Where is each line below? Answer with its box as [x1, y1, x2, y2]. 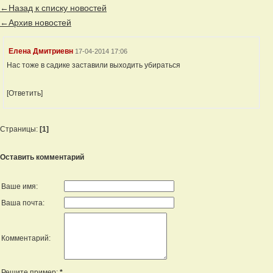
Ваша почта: [1, 199, 44, 207]
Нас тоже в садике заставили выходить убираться [7, 61, 180, 69]
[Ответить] [7, 89, 43, 97]
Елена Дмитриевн [9, 47, 73, 55]
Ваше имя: [1, 182, 38, 191]
